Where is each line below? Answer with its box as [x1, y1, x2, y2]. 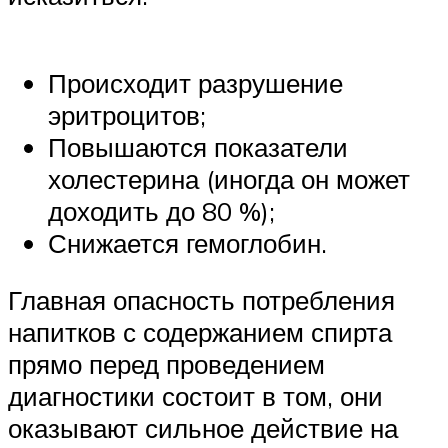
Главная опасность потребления [8, 284, 395, 317]
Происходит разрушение [48, 66, 343, 99]
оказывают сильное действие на [8, 412, 398, 445]
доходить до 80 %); [48, 194, 275, 227]
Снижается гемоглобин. [48, 226, 327, 259]
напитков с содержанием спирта [8, 316, 392, 349]
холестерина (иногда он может [48, 162, 410, 195]
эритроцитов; [48, 98, 206, 131]
